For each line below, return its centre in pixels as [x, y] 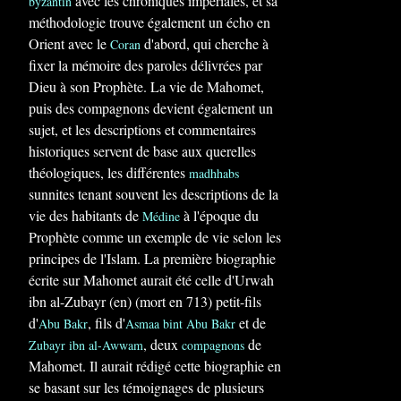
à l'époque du [219, 215]
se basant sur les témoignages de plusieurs [146, 387]
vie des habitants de [85, 215]
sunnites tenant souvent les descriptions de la [154, 194]
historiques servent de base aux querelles [142, 151]
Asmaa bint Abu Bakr [180, 324]
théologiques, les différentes [109, 172]
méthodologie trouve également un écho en [149, 22]
